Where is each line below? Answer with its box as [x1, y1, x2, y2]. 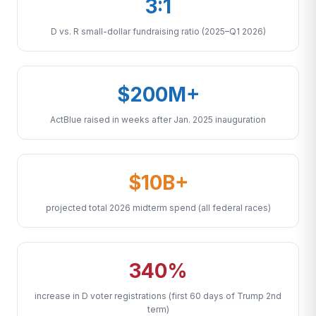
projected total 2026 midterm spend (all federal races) [45, 202, 271, 213]
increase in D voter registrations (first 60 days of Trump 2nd [35, 291, 281, 301]
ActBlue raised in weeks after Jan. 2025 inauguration [50, 114, 266, 125]
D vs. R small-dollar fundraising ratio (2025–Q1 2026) [50, 26, 266, 37]
